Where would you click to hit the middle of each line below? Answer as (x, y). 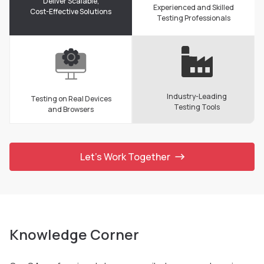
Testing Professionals (193, 18)
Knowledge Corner (74, 234)
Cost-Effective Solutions (71, 12)
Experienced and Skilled (193, 7)
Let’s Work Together (125, 156)
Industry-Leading (197, 97)
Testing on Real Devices (71, 99)
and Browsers (71, 110)
